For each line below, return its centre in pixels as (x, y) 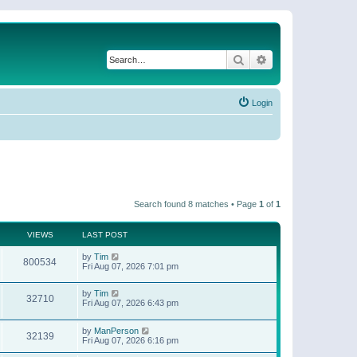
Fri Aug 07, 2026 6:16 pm (130, 340)
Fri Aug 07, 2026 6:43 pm (130, 303)
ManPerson (116, 330)
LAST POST (105, 234)
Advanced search (310, 59)
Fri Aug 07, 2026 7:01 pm (130, 266)
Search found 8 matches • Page (196, 204)
